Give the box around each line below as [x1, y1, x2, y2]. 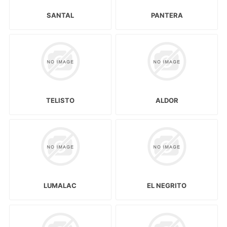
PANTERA [150, 11, 183, 19]
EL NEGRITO [147, 181, 187, 190]
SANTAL [46, 11, 74, 19]
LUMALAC [44, 181, 77, 190]
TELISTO [46, 96, 74, 105]
